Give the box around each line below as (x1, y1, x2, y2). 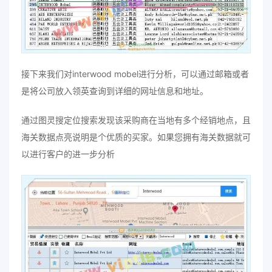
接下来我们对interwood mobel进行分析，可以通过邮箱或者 (21, 69, 249, 80)
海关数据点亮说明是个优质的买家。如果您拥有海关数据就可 (21, 132, 251, 143)
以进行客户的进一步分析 (21, 149, 115, 160)
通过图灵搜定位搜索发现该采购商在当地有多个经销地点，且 (21, 115, 251, 126)
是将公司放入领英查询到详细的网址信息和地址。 (21, 86, 208, 97)
